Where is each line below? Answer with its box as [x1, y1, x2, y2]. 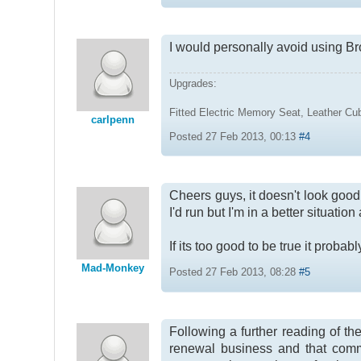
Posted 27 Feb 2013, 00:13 [169, 130, 300, 143]
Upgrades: [169, 77, 218, 89]
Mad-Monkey [81, 262, 145, 275]
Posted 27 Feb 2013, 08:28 [169, 266, 300, 279]
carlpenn [91, 114, 135, 127]
